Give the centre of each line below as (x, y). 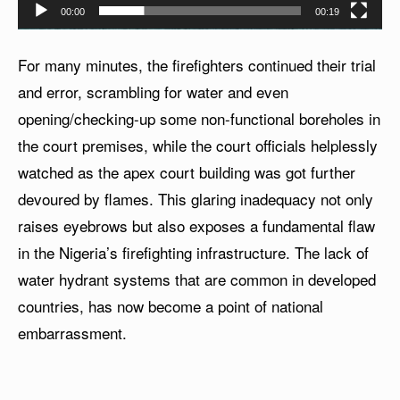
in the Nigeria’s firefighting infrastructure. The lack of (193, 253)
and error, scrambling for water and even (153, 92)
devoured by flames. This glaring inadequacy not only (196, 199)
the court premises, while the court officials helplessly (198, 146)
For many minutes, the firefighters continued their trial (197, 65)
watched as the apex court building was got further (187, 172)
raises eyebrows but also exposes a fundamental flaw (196, 226)
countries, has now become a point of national (171, 306)
